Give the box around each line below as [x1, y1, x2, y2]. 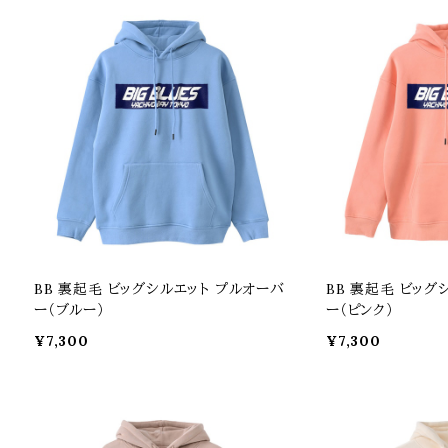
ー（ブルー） [34, 300, 105, 319]
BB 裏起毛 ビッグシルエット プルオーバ [34, 279, 285, 298]
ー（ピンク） [326, 300, 394, 319]
